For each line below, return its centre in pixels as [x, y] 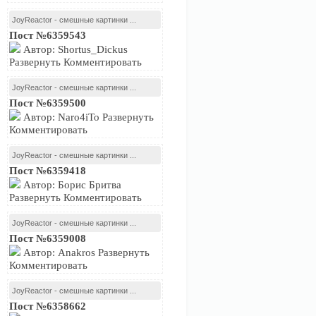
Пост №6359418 [48, 171]
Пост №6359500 [48, 103]
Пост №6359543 [48, 35]
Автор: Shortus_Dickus [74, 49]
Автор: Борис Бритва [71, 185]
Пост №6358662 [48, 306]
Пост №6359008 [48, 238]
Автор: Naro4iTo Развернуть [87, 117]
